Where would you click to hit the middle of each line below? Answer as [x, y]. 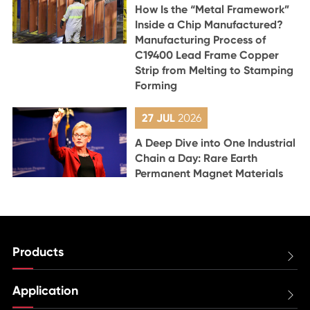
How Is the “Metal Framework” [212, 10]
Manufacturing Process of [201, 40]
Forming [156, 86]
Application [45, 291]
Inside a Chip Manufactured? [209, 25]
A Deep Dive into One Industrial [216, 143]
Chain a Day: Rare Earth [197, 158]
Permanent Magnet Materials [209, 174]
